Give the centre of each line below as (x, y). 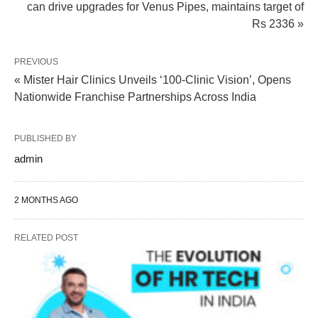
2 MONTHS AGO (46, 200)
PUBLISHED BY (45, 138)
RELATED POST (46, 237)
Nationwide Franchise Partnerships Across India (135, 97)
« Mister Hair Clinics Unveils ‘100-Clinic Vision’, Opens (153, 79)
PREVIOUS (36, 61)
